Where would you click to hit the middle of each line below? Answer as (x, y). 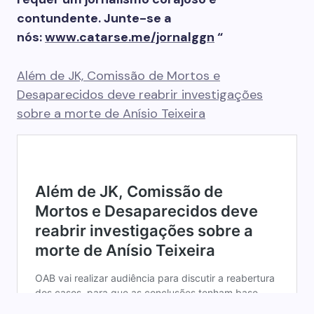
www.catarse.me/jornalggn (130, 37)
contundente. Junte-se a (94, 18)
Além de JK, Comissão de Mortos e (118, 76)
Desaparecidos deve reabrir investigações (140, 95)
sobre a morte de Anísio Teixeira (111, 114)
